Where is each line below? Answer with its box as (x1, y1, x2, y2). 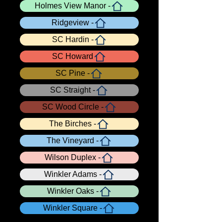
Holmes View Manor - (35, 1, 111, 10)
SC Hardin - (52, 35, 94, 44)
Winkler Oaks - (47, 187, 99, 195)
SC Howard (52, 52, 93, 60)
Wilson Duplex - (45, 153, 101, 162)
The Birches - (49, 119, 96, 128)
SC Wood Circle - (42, 103, 104, 111)
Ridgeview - (52, 18, 94, 27)
